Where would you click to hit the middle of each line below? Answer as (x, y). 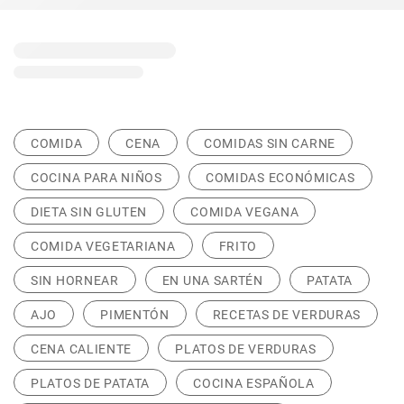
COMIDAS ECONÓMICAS (280, 178)
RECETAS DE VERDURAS (287, 315)
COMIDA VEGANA (245, 212)
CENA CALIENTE (82, 349)
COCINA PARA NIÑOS (96, 178)
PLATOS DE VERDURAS (246, 349)
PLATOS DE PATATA (91, 383)
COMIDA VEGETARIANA (103, 246)
